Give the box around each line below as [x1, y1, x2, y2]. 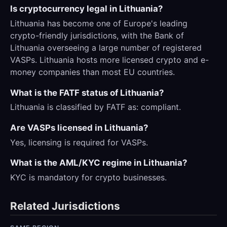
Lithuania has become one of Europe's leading [10, 18, 187, 29]
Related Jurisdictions [10, 200, 120, 213]
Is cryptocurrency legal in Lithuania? [10, 4, 163, 14]
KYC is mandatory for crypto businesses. [10, 172, 167, 183]
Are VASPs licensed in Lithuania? [10, 123, 148, 133]
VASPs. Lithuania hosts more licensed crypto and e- [10, 55, 209, 65]
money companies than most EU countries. [10, 67, 175, 78]
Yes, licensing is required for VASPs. [10, 137, 148, 147]
